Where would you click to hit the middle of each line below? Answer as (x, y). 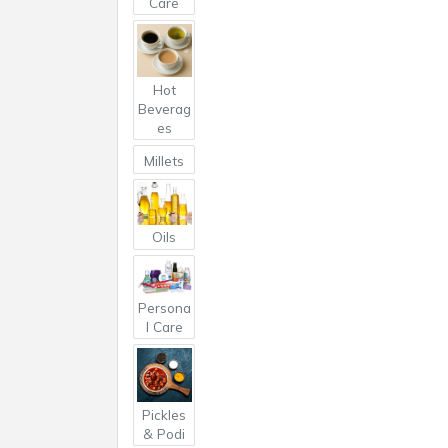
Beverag (164, 108)
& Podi (164, 433)
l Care (164, 326)
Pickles (164, 414)
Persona (164, 307)
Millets (164, 161)
